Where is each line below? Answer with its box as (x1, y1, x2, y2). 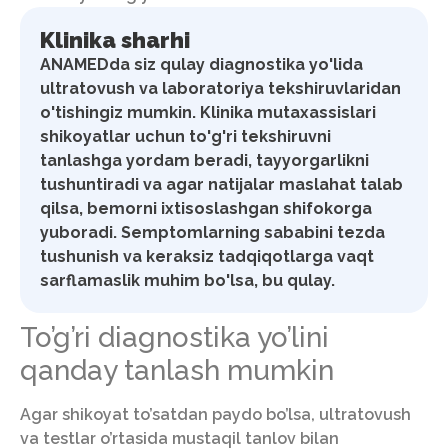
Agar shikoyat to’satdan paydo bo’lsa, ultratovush (20, 405, 411, 425)
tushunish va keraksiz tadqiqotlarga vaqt (40, 247, 374, 267)
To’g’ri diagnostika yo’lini (20, 321, 329, 355)
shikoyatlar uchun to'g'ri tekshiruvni (40, 127, 331, 147)
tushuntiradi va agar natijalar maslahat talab (40, 175, 403, 195)
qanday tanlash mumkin (20, 354, 334, 388)
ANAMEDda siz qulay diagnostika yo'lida (40, 55, 363, 75)
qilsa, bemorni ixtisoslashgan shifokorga (40, 199, 372, 219)
